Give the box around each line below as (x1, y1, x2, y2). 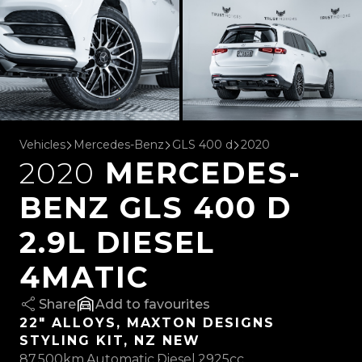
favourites (144, 296, 210, 312)
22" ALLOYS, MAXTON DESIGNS (19, 314, 275, 330)
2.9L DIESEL (19, 224, 215, 260)
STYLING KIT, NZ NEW (19, 332, 200, 348)
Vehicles (19, 137, 65, 152)
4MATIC (19, 259, 149, 295)
